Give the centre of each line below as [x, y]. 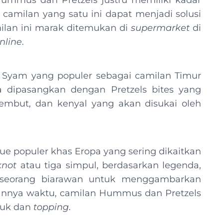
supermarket [161, 28]
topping [51, 207]
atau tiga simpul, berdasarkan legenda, [109, 165]
